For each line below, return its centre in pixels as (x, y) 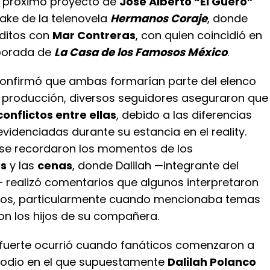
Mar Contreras (94, 35)
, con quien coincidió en (199, 35)
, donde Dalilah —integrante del (155, 165)
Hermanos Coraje (159, 18)
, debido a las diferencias (184, 115)
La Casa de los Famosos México (141, 52)
